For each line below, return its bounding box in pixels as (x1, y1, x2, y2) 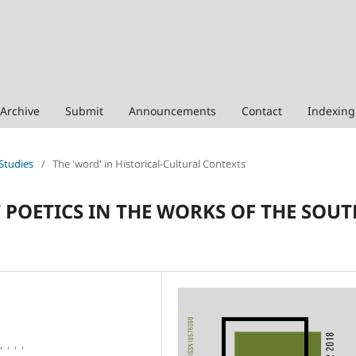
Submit (65, 103, 103, 118)
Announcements (129, 103, 216, 118)
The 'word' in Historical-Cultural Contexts (52, 156, 246, 171)
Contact (242, 103, 282, 118)
